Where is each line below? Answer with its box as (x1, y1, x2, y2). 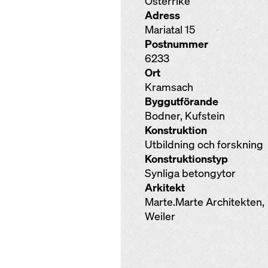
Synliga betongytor (145, 166, 236, 180)
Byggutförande (145, 95, 218, 108)
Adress (145, 8, 180, 22)
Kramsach (145, 80, 193, 94)
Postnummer (145, 37, 208, 51)
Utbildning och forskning (145, 138, 263, 151)
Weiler (145, 209, 175, 223)
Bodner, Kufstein (145, 109, 225, 123)
